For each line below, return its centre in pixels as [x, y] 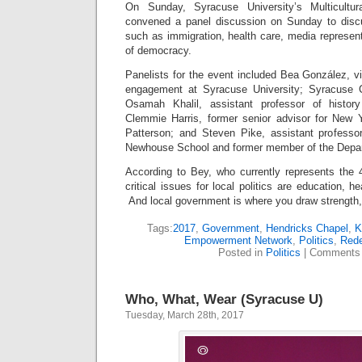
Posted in [242, 253]
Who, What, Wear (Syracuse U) [224, 299]
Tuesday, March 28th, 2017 [185, 316]
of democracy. [158, 51]
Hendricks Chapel [307, 229]
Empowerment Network [238, 241]
